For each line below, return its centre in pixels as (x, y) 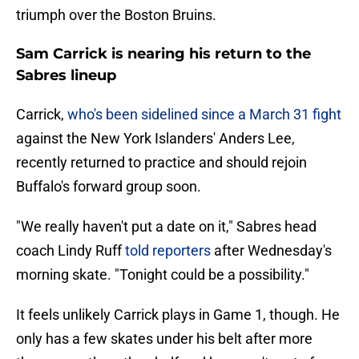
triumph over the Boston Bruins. (116, 15)
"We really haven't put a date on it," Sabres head (166, 227)
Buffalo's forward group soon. (109, 187)
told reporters (168, 251)
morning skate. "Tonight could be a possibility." (163, 275)
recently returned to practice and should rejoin (161, 163)
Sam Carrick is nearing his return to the (163, 54)
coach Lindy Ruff (71, 251)
